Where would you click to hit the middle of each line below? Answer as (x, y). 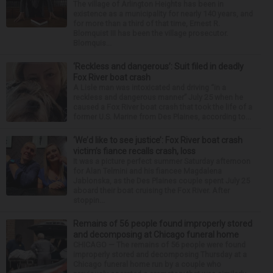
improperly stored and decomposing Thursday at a (160, 255)
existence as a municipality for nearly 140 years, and (163, 14)
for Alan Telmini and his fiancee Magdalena (147, 171)
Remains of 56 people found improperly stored (163, 224)
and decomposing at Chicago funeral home (156, 235)
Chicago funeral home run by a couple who (147, 264)
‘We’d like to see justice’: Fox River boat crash (158, 140)
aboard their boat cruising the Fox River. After (151, 191)
